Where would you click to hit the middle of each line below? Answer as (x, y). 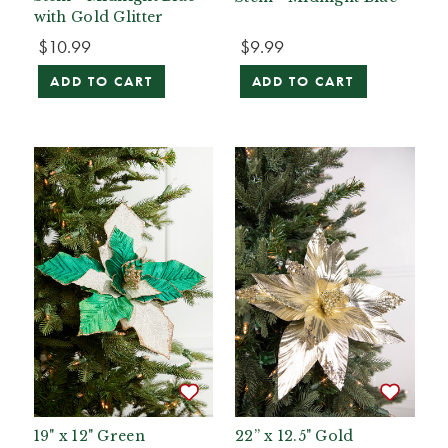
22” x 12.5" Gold (294, 435)
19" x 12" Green (89, 435)
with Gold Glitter (98, 17)
